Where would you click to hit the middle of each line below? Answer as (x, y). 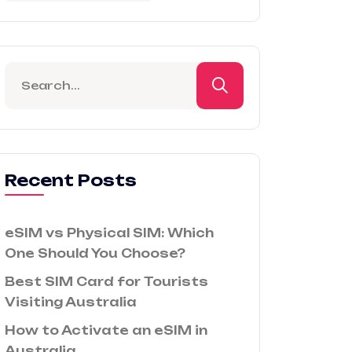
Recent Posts (71, 180)
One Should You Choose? (95, 253)
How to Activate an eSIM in (106, 330)
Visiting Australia (71, 302)
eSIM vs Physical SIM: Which (109, 233)
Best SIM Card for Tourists (106, 282)
